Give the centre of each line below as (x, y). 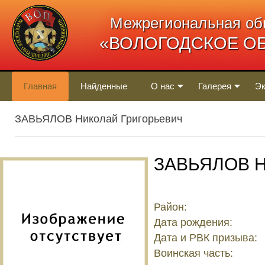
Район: (170, 207)
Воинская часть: (193, 253)
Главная (40, 86)
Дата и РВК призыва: (206, 237)
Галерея (215, 86)
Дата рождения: (193, 222)
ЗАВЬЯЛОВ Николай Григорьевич (98, 119)
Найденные (104, 86)
